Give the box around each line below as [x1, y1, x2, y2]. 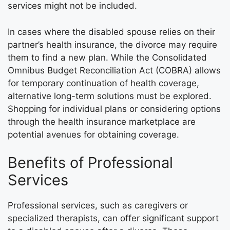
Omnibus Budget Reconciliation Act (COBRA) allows [8, 65, 221, 75]
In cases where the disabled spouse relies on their [8, 26, 215, 37]
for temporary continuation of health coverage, [8, 78, 199, 88]
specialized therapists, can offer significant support [8, 213, 219, 224]
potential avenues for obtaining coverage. [8, 129, 179, 140]
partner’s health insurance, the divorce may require [8, 39, 217, 50]
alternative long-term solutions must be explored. [8, 90, 212, 101]
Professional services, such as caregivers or [8, 200, 188, 211]
